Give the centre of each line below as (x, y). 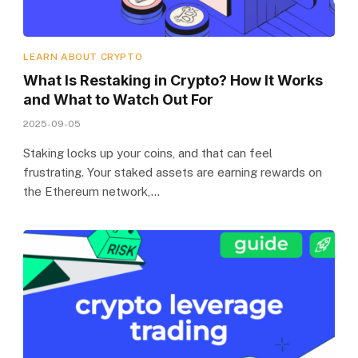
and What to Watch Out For (119, 99)
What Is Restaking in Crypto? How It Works (173, 80)
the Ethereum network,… (92, 191)
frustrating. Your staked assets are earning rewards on (173, 172)
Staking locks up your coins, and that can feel (148, 153)
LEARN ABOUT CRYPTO (83, 56)
